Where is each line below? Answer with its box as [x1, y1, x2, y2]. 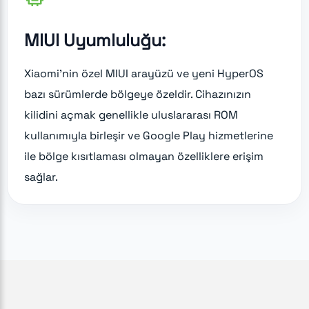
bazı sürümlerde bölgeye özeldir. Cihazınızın [24, 86, 251, 101]
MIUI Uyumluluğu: [24, 28, 166, 51]
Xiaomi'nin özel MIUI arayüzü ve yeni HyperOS [24, 66, 263, 81]
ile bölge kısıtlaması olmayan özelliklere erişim [24, 148, 263, 163]
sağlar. [24, 169, 58, 184]
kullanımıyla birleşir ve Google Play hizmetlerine [24, 128, 273, 143]
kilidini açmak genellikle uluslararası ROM [24, 107, 238, 122]
